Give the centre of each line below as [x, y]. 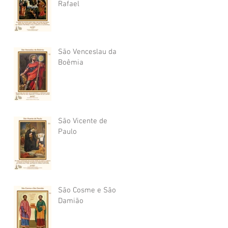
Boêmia [71, 63]
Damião [71, 201]
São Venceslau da [87, 52]
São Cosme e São [87, 190]
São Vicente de [83, 121]
